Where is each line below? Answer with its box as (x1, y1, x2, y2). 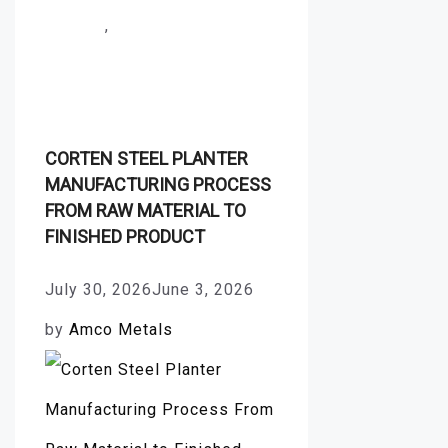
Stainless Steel (114, 15, 236, 35)
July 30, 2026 (45, 279, 152, 299)
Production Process (45, 55, 203, 75)
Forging (45, 15, 105, 35)
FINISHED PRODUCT (45, 225, 205, 247)
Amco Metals (69, 319, 173, 339)
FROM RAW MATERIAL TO (45, 199, 246, 221)
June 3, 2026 (152, 279, 254, 299)
